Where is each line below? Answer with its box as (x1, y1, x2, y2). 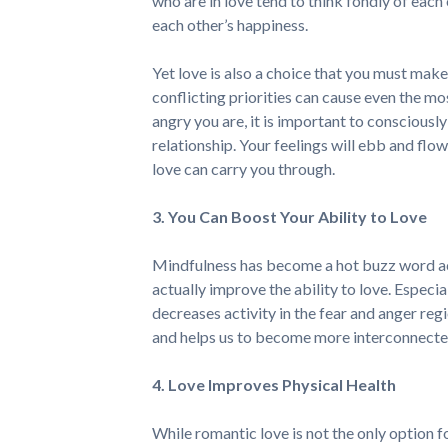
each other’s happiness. (152, 15, 308, 34)
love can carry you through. (152, 159, 335, 178)
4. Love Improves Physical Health (152, 375, 396, 394)
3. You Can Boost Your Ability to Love (152, 207, 427, 226)
